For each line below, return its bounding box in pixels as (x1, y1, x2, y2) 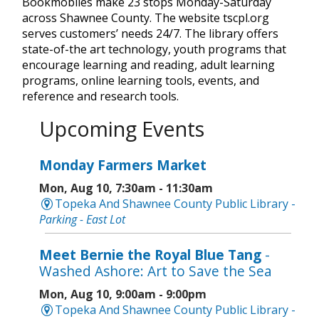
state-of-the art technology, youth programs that (22, 41, 286, 57)
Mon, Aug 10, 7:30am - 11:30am (39, 180, 213, 197)
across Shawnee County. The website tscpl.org (22, 9, 269, 26)
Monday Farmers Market (39, 155, 206, 175)
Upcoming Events (39, 114, 204, 142)
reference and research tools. (22, 88, 179, 104)
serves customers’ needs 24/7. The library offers (22, 25, 278, 41)
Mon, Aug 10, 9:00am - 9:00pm (39, 286, 206, 303)
